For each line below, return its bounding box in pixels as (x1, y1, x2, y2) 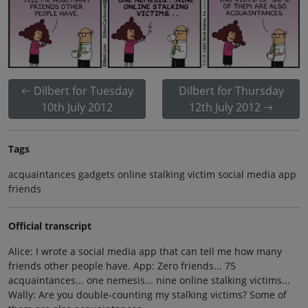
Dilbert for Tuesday (33, 83, 133, 99)
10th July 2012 (41, 100, 113, 115)
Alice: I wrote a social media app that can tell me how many (8, 245, 282, 258)
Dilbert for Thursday (178, 83, 284, 99)
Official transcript (8, 219, 91, 233)
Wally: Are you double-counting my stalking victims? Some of (8, 288, 287, 302)
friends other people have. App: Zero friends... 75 (8, 259, 236, 273)
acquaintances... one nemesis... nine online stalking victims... (8, 274, 290, 287)
